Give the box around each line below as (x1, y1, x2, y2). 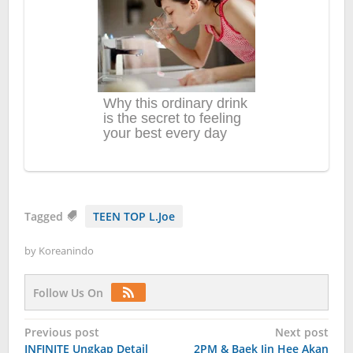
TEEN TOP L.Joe (93, 209, 175, 225)
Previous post (24, 325, 99, 340)
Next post (275, 325, 329, 340)
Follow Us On (33, 285, 103, 301)
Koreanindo (39, 243, 94, 258)
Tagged (24, 209, 66, 225)
